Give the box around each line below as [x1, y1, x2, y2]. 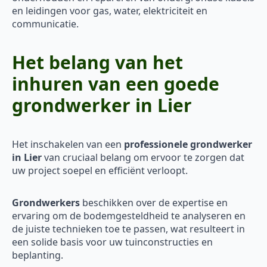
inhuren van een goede [12, 71, 219, 96]
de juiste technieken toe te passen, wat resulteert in [12, 222, 245, 235]
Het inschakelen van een [12, 137, 124, 151]
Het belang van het [12, 49, 183, 74]
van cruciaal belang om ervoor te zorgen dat [42, 150, 244, 164]
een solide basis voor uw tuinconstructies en [12, 235, 213, 249]
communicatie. [12, 17, 79, 30]
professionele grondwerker [124, 137, 252, 151]
